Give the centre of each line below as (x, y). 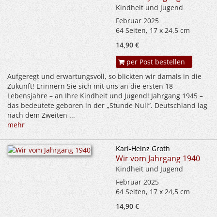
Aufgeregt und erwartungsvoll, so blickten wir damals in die (104, 77)
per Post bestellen (155, 62)
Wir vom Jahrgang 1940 (158, 159)
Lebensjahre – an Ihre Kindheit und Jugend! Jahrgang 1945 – (105, 96)
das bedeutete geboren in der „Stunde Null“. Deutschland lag (107, 106)
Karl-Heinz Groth (143, 149)
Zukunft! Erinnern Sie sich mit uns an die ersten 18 (90, 86)
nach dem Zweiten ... (41, 115)
